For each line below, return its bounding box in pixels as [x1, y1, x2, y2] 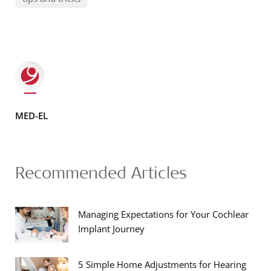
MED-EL [15, 109, 48, 122]
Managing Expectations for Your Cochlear [78, 207, 249, 220]
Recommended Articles [15, 161, 187, 183]
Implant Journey [78, 222, 145, 235]
